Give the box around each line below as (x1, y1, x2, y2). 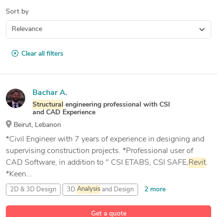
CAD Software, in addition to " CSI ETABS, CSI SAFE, (6, 158, 188, 167)
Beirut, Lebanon (12, 121, 61, 129)
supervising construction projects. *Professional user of (6, 147, 193, 155)
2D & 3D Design (10, 186, 56, 193)
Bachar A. (32, 89, 67, 97)
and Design (100, 186, 134, 193)
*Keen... (6, 170, 32, 178)
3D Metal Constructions (10, 200, 75, 207)
